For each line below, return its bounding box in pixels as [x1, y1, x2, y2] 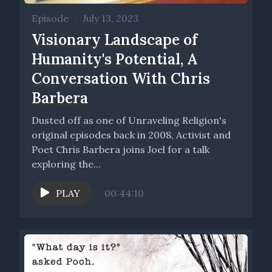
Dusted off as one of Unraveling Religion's [32, 114, 226, 126]
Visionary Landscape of [32, 30, 197, 49]
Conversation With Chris [32, 69, 210, 88]
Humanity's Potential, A [32, 49, 197, 69]
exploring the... [32, 157, 101, 170]
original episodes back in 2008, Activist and [32, 128, 231, 141]
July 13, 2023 [83, 12, 138, 24]
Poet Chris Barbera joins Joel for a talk [32, 143, 209, 155]
